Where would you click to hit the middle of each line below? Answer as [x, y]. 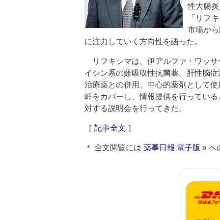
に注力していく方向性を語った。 [143, 41]
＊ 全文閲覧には [114, 148]
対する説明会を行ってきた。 [136, 108]
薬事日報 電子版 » [175, 148]
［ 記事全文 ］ [110, 128]
